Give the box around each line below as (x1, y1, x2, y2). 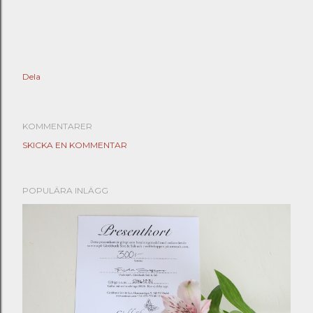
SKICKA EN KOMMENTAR (22, 140, 127, 150)
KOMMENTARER (22, 121, 92, 131)
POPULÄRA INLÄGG (22, 185, 108, 196)
